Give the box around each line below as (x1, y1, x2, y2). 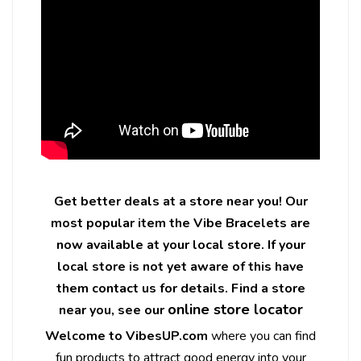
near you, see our (58, 301, 168, 319)
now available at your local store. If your (56, 235, 305, 254)
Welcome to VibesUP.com (45, 326, 208, 345)
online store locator (167, 299, 303, 319)
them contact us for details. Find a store (56, 279, 305, 297)
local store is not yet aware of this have (57, 257, 304, 276)
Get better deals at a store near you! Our (53, 192, 308, 210)
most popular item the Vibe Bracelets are (51, 214, 310, 232)
